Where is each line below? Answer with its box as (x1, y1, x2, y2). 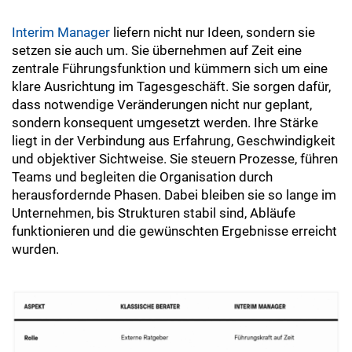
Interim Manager (12, 24, 110, 40)
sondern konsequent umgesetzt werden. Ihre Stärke (12, 115, 318, 130)
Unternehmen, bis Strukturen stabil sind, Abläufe (12, 205, 295, 221)
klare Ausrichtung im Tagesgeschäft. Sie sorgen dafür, (12, 79, 331, 94)
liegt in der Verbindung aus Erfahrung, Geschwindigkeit (12, 133, 335, 148)
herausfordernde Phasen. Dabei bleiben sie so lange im (12, 187, 336, 203)
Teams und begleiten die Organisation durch (12, 169, 273, 185)
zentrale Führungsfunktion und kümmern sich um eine (12, 60, 328, 76)
